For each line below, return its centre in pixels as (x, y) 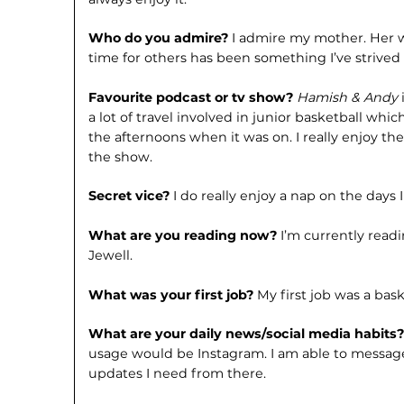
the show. (121, 156)
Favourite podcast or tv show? (193, 97)
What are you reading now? (185, 236)
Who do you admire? (161, 38)
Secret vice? (131, 196)
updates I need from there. (178, 374)
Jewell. (111, 256)
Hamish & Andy (349, 97)
